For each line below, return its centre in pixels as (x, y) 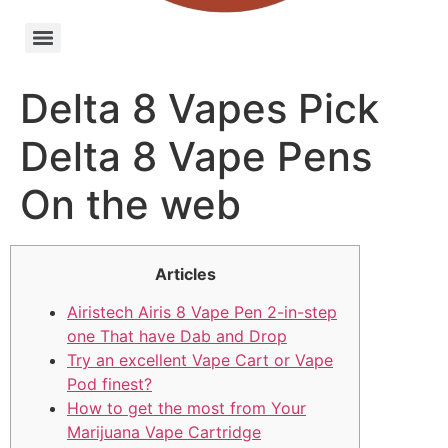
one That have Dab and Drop (177, 336)
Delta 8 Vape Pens (196, 156)
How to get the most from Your (186, 408)
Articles (185, 273)
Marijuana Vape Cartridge (164, 432)
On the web (130, 204)
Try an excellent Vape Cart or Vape (200, 360)
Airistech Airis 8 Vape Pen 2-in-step (202, 312)
